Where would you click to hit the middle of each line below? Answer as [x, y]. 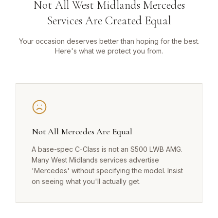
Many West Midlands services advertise [95, 160]
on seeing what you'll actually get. [86, 182]
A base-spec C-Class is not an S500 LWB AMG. [107, 149]
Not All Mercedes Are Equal [82, 132]
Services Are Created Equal [109, 21]
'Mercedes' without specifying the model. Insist [107, 171]
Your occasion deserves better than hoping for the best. [109, 41]
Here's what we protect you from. [109, 51]
